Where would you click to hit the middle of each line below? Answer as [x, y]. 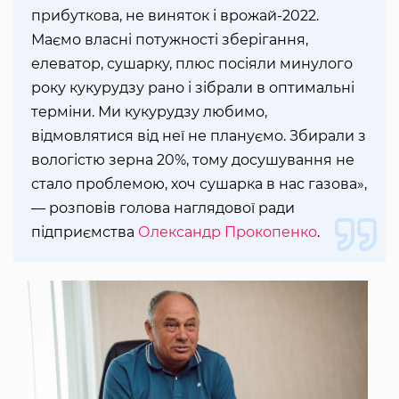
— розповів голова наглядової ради [163, 208]
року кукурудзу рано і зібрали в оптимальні [193, 88]
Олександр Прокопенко [228, 232]
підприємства [85, 232]
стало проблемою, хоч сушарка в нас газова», [199, 184]
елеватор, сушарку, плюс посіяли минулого [192, 64]
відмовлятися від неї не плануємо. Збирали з [199, 136]
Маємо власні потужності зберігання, [170, 40]
